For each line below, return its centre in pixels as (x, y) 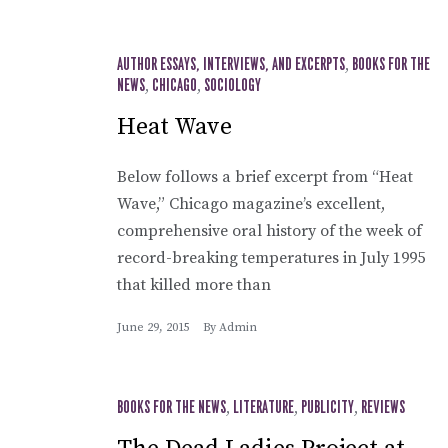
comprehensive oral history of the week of (269, 230)
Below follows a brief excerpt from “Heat (265, 176)
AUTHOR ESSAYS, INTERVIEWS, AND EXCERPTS (231, 64)
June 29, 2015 (153, 327)
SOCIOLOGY (232, 85)
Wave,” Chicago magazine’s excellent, (251, 203)
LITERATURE (263, 407)
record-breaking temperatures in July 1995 (271, 257)
